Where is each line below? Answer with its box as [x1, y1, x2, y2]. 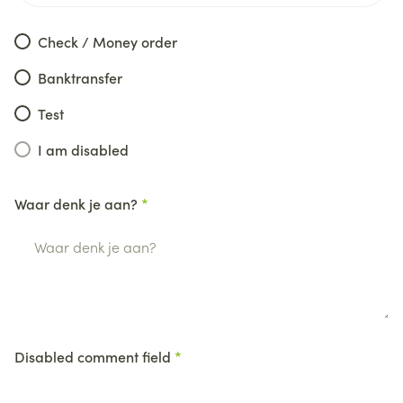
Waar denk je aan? [14, 193, 138, 213]
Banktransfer [38, 67, 122, 87]
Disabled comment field [14, 345, 171, 366]
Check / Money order [38, 31, 177, 51]
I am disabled [38, 139, 129, 159]
